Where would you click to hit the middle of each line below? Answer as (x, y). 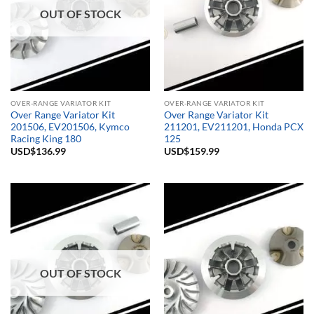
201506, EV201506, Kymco (70, 127)
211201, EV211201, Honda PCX (233, 127)
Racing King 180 (46, 138)
